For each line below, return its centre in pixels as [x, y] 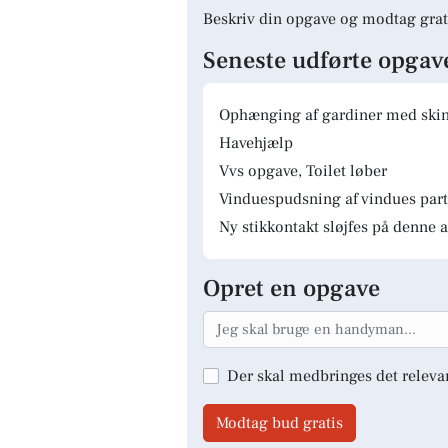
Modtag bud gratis [279, 422]
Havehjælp [256, 143]
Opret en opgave [291, 288]
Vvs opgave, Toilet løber [303, 171]
